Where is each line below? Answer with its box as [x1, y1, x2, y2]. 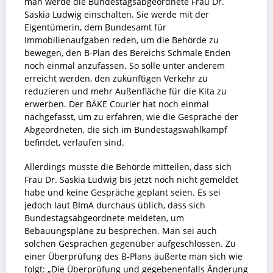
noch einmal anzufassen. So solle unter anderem [24, 60, 225, 71]
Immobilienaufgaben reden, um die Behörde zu [24, 34, 219, 46]
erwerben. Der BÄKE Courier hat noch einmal [24, 98, 209, 110]
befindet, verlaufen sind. [24, 136, 124, 148]
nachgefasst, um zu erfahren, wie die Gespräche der [24, 111, 238, 122]
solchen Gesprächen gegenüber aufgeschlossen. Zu [24, 238, 236, 250]
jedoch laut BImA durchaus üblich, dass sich [24, 200, 205, 211]
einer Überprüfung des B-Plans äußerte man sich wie [24, 251, 243, 263]
